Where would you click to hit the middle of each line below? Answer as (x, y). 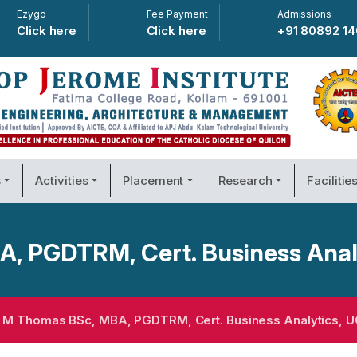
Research (245, 180)
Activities (62, 180)
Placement (153, 180)
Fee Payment (177, 14)
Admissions (304, 14)
